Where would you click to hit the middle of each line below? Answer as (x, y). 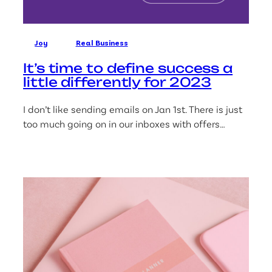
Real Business (102, 42)
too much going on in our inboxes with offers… (124, 123)
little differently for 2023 (117, 82)
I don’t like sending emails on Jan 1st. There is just (133, 109)
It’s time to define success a (128, 68)
